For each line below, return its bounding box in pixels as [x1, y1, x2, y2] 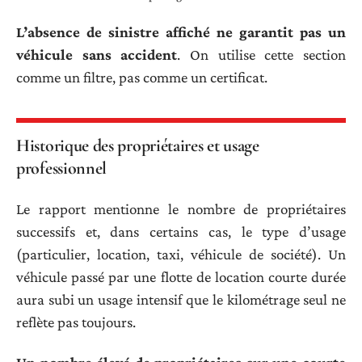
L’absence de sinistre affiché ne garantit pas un [16, 23, 346, 41]
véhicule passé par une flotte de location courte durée [16, 267, 346, 285]
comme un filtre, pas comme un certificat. [16, 69, 267, 86]
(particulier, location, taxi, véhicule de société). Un [16, 245, 346, 263]
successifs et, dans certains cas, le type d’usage [16, 222, 346, 240]
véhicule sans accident [16, 46, 178, 64]
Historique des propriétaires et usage [16, 135, 259, 157]
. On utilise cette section [177, 46, 347, 64]
